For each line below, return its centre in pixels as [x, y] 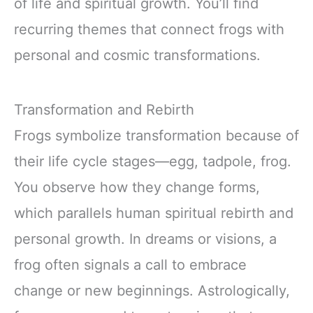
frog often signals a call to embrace [130, 264]
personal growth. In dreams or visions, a [145, 239]
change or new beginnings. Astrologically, [152, 290]
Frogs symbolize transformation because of [156, 135]
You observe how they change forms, [137, 187]
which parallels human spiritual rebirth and [154, 213]
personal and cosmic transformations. [137, 56]
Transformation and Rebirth [104, 109]
